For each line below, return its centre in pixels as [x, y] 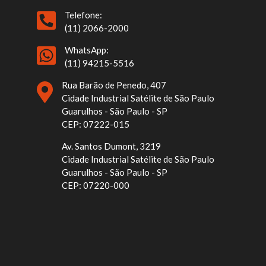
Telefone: [83, 15]
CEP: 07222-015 [96, 124]
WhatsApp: [86, 50]
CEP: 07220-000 [96, 185]
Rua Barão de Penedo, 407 [114, 85]
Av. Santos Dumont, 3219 [111, 146]
